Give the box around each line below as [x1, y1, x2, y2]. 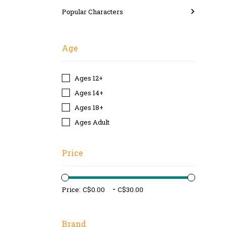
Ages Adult [74, 118, 109, 127]
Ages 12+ [74, 73, 103, 83]
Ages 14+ [74, 88, 103, 97]
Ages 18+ [74, 103, 103, 112]
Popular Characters [62, 7, 123, 16]
